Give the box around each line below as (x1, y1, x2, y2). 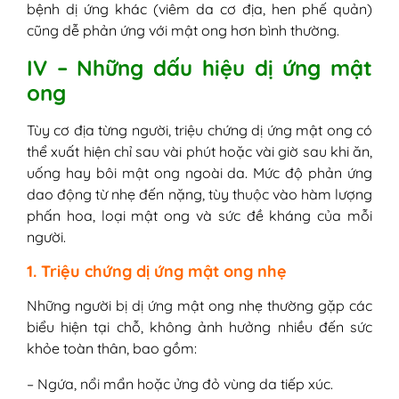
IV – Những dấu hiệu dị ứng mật (27, 53, 372, 81)
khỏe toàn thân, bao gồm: (27, 338, 197, 357)
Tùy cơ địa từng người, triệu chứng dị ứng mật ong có (27, 120, 372, 139)
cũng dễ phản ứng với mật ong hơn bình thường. (27, 20, 339, 39)
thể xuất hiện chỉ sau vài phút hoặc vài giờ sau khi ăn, (27, 142, 372, 160)
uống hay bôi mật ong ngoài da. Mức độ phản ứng (27, 163, 372, 182)
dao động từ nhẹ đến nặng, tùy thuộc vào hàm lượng (27, 184, 372, 203)
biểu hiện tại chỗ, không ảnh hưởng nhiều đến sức (27, 317, 372, 336)
